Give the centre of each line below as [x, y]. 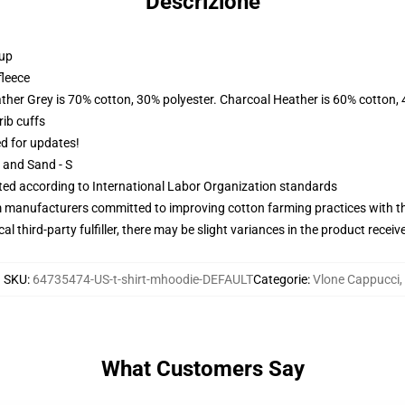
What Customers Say [202, 369]
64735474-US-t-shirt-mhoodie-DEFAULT [142, 279]
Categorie [280, 279]
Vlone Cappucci [356, 279]
